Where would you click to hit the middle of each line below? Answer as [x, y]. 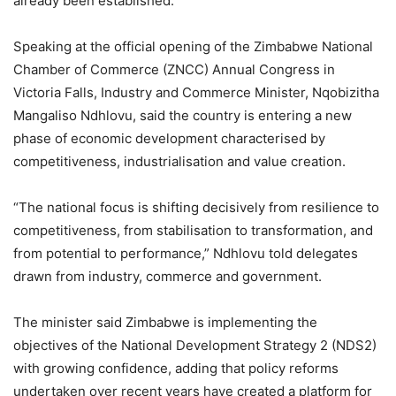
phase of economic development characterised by [169, 138]
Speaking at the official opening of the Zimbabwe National [193, 46]
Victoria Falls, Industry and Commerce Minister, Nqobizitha [196, 92]
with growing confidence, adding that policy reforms [176, 368]
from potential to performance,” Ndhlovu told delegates [186, 253]
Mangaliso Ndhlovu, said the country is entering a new [183, 115]
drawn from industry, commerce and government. [168, 276]
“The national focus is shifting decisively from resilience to [196, 207]
